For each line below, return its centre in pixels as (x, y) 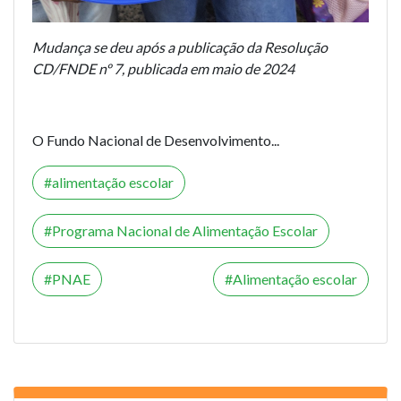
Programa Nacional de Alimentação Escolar (185, 231)
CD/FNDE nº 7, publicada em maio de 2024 (163, 69)
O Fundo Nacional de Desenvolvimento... (156, 141)
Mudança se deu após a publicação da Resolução (180, 47)
